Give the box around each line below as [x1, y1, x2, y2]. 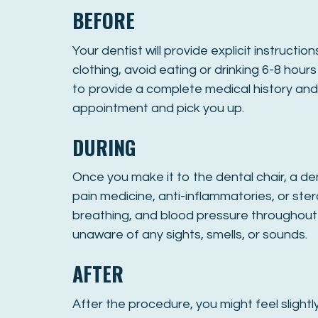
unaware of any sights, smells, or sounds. [72, 228, 307, 241]
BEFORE [72, 6, 135, 35]
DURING [72, 132, 136, 162]
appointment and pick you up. [72, 101, 244, 115]
